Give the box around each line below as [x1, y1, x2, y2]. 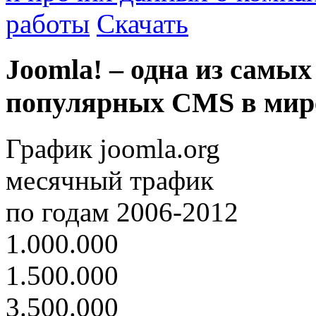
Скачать [97, 8, 188, 39]
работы [6, 8, 90, 39]
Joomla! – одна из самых [6, 54, 312, 86]
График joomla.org [6, 133, 220, 164]
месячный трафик [6, 164, 214, 195]
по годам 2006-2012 [6, 196, 238, 227]
